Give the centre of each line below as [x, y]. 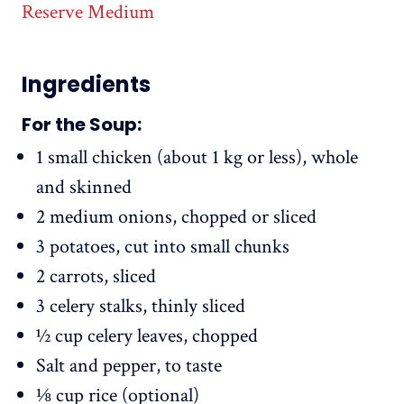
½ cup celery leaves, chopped [147, 336]
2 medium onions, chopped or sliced [176, 217]
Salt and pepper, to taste [129, 366]
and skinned [84, 188]
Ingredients [86, 85]
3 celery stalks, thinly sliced [141, 307]
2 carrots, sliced [96, 277]
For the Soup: [82, 125]
